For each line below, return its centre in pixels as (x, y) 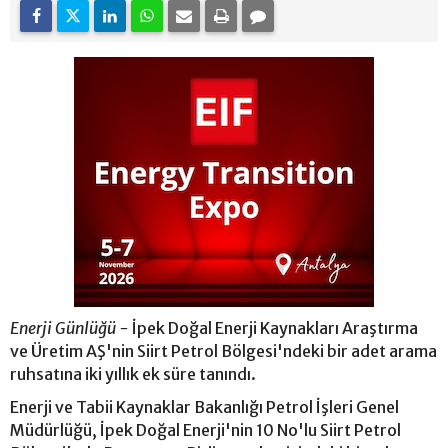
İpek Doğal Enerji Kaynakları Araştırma (273, 327)
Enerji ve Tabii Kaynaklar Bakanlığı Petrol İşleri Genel (204, 406)
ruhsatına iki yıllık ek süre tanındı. (134, 373)
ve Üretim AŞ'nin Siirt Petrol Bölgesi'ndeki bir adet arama (223, 350)
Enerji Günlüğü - (69, 327)
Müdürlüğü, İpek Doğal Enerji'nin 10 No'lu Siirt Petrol (205, 429)
